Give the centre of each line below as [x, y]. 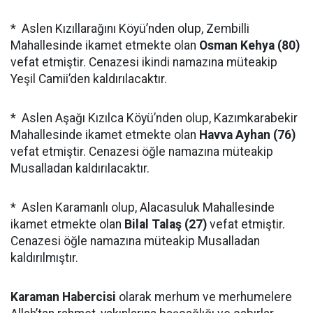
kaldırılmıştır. [44, 258]
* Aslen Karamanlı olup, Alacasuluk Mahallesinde [143, 208]
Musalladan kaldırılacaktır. [80, 168]
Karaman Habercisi [63, 297]
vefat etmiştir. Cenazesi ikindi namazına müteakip [144, 62]
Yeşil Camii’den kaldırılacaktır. [89, 79]
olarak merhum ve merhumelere [204, 297]
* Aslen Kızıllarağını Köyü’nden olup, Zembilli [130, 29]
